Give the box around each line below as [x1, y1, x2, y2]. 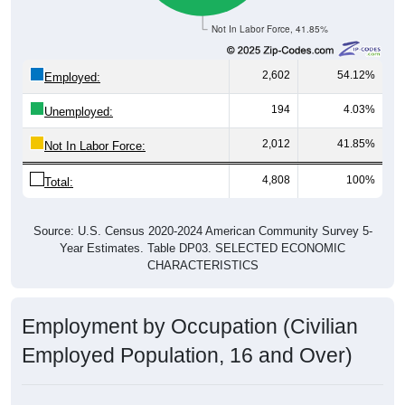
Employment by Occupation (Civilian [22, 314, 358, 338]
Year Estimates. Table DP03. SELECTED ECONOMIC [60, 240, 345, 255]
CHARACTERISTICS [146, 258, 259, 272]
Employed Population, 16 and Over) [22, 343, 353, 367]
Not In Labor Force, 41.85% [212, 23, 329, 35]
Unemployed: [44, 104, 113, 118]
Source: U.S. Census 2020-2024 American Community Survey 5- [33, 223, 372, 238]
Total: [44, 174, 73, 189]
